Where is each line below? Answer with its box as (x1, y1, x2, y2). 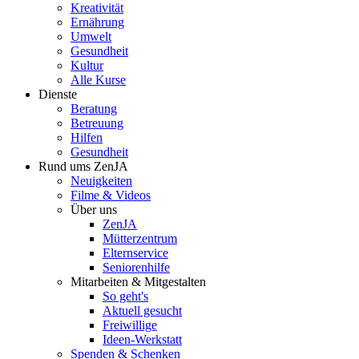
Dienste (38, 87, 77, 101)
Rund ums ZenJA (38, 159, 128, 173)
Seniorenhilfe (103, 260, 170, 274)
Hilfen (71, 131, 103, 144)
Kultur (71, 58, 103, 72)
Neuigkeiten (71, 174, 132, 188)
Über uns (71, 203, 117, 216)
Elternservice (103, 246, 168, 260)
